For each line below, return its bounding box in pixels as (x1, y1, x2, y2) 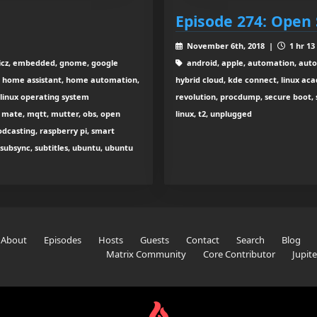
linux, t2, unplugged (175, 108, 252, 120)
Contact (185, 234, 219, 247)
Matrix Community (105, 248, 186, 261)
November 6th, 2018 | (184, 40, 277, 52)
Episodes (43, 234, 81, 247)
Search (236, 234, 265, 247)
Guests (139, 234, 169, 247)
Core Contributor (202, 248, 275, 261)
